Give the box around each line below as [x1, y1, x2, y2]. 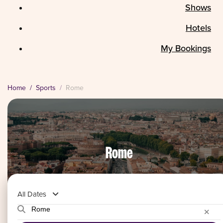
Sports [36, 83, 56, 93]
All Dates [17, 188, 46, 199]
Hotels [186, 21, 211, 34]
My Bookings [161, 42, 211, 54]
